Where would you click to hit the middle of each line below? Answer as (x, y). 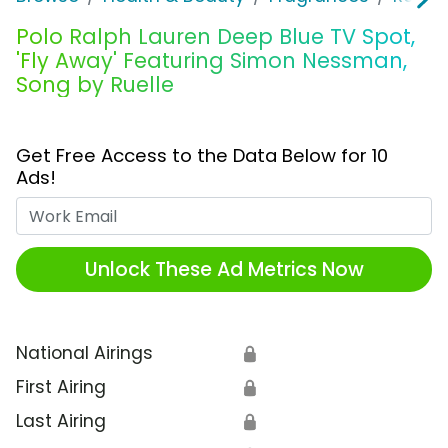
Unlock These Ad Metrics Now (224, 269)
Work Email (270, 209)
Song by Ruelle (95, 85)
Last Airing (61, 421)
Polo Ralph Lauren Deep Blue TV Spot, (215, 37)
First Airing (61, 387)
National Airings (84, 353)
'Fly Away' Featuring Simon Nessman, (211, 61)
